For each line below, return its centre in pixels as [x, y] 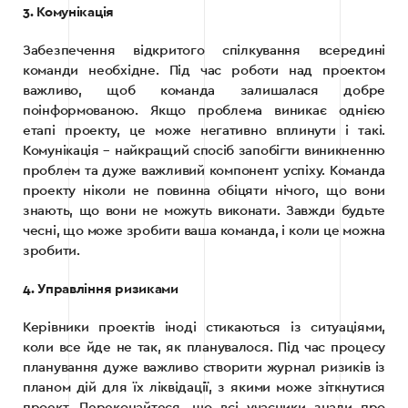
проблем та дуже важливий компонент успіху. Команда [204, 171]
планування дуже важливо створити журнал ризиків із [204, 368]
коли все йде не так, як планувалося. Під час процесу [204, 348]
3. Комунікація [69, 13]
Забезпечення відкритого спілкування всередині [204, 51]
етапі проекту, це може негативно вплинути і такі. [204, 131]
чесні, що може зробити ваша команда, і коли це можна [204, 231]
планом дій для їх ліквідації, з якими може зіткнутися [204, 388]
